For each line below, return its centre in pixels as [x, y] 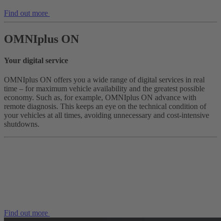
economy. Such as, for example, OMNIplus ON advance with [100, 98]
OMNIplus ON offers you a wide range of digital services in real [104, 80]
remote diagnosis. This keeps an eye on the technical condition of [105, 107]
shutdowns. [22, 124]
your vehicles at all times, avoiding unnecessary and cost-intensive [107, 115]
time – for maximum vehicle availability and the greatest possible [104, 89]
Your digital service [36, 60]
